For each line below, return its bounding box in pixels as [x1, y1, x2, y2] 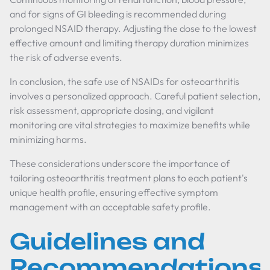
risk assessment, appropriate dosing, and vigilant [10, 104, 214, 116]
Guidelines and [10, 228, 205, 255]
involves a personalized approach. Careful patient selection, [10, 90, 260, 102]
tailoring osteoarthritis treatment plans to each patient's [10, 172, 248, 184]
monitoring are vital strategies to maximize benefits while [10, 119, 250, 131]
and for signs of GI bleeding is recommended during [10, 8, 226, 20]
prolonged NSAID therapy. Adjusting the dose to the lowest [10, 22, 257, 34]
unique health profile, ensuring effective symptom [10, 186, 218, 198]
